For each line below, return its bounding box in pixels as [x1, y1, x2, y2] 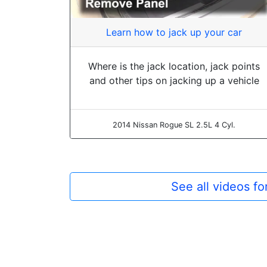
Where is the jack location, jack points [88, 60, 260, 72]
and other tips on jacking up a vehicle [89, 74, 259, 86]
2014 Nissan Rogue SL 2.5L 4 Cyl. [113, 120, 235, 129]
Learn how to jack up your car [106, 26, 242, 38]
